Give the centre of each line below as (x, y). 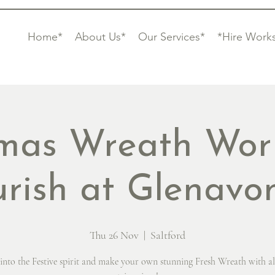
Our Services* (172, 37)
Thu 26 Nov (114, 235)
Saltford (168, 235)
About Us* (100, 37)
